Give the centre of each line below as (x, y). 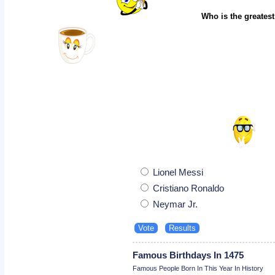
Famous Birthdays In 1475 (188, 255)
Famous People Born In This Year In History (198, 268)
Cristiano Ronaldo (188, 188)
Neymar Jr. (174, 204)
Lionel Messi (177, 172)
